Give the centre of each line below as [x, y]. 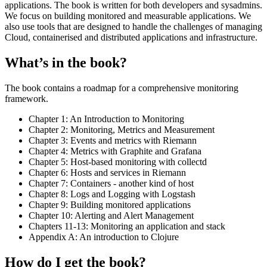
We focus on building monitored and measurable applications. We [128, 16]
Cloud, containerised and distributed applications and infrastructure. [131, 38]
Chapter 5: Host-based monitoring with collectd [118, 162]
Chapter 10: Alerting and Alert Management [111, 215]
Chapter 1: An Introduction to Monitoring [106, 119]
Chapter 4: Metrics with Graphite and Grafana [115, 151]
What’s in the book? [66, 63]
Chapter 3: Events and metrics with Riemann [113, 140]
